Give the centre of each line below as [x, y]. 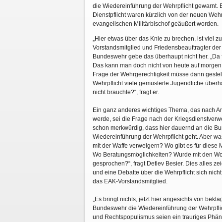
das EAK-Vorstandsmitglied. [130, 181]
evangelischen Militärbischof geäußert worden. [156, 24]
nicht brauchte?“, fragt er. [126, 92]
